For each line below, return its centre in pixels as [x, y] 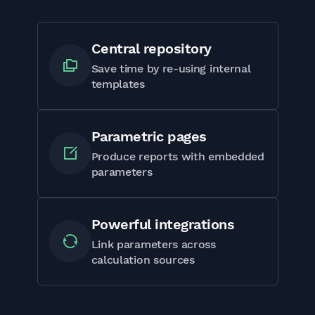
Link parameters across [153, 244]
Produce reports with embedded [178, 156]
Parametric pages [149, 136]
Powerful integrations [162, 224]
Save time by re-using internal [171, 68]
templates [118, 84]
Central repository [151, 48]
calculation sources [143, 259]
